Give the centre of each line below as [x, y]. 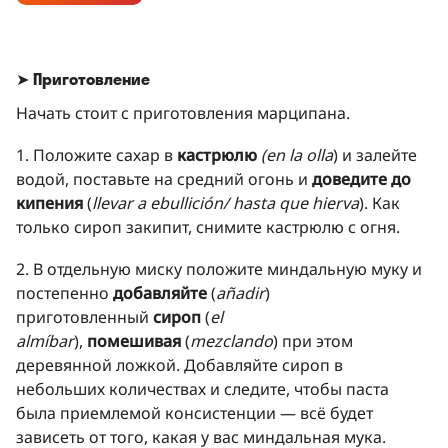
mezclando [231, 340]
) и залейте [375, 154]
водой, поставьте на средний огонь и [164, 178]
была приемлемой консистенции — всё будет [194, 412]
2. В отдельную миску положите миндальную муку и [219, 268]
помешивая [134, 340]
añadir [240, 292]
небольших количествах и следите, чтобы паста [202, 388]
